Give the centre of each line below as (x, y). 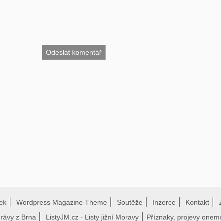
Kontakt (197, 202)
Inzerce (164, 202)
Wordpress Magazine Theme (62, 202)
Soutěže (130, 202)
